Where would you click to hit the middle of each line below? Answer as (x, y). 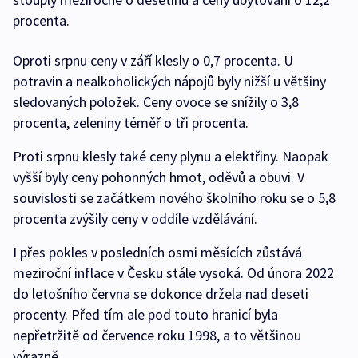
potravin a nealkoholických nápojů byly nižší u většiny (169, 81)
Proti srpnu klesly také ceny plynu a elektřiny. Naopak (171, 156)
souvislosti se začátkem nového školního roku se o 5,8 (174, 198)
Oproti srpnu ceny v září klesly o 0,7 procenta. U (153, 60)
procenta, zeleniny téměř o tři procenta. (132, 123)
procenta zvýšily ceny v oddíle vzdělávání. (135, 219)
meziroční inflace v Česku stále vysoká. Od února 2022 (173, 273)
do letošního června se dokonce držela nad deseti (161, 294)
